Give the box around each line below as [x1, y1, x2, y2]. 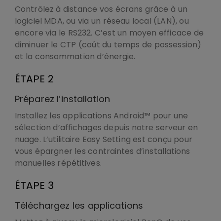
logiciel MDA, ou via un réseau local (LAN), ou [15, 15, 189, 27]
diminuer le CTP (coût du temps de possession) [15, 38, 202, 50]
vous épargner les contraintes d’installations [15, 145, 190, 157]
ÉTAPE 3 [15, 178, 54, 192]
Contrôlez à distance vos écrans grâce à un [15, 3, 187, 15]
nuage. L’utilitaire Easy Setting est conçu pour [15, 133, 192, 145]
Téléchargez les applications [15, 199, 143, 212]
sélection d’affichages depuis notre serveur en [15, 121, 198, 133]
